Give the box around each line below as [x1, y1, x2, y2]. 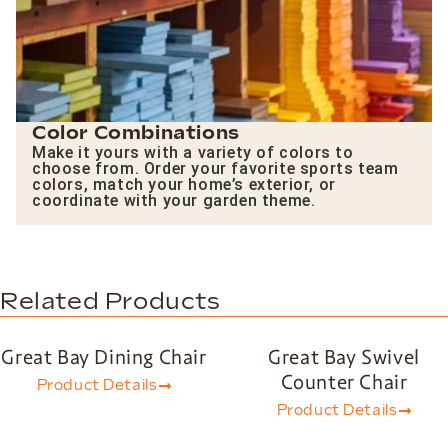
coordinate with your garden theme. [32, 191, 316, 211]
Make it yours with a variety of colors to [32, 143, 354, 163]
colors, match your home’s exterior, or [32, 175, 336, 195]
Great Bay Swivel [268, 344, 420, 371]
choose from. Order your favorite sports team [32, 159, 399, 179]
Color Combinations [32, 122, 240, 146]
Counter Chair [280, 369, 408, 396]
